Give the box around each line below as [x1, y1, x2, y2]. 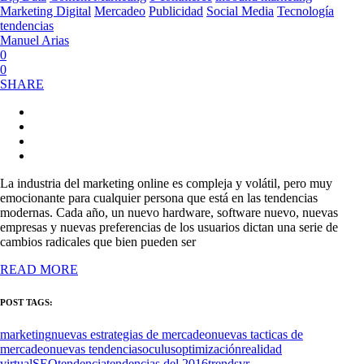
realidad [241, 342, 282, 357]
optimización [175, 342, 241, 357]
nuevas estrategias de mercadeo [51, 327, 211, 342]
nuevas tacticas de [211, 327, 303, 342]
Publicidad [149, 4, 203, 19]
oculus [142, 342, 175, 357]
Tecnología [277, 4, 334, 19]
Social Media [206, 4, 274, 19]
